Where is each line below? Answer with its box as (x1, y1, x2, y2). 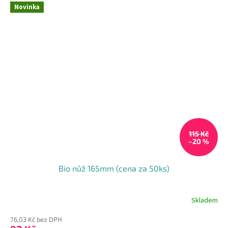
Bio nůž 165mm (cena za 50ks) (59, 163, 169, 174)
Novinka (14, 3, 40, 12)
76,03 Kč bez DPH (10, 215, 62, 224)
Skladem (191, 195, 218, 206)
